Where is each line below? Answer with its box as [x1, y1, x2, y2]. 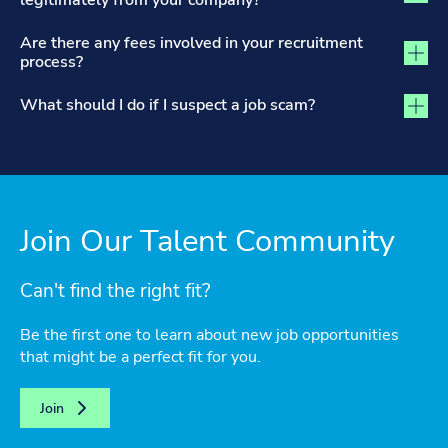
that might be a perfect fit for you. [20, 346, 261, 368]
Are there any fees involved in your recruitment [20, 32, 363, 54]
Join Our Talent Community [20, 220, 395, 262]
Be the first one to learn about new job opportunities [20, 324, 399, 346]
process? [20, 51, 83, 73]
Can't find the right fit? [20, 278, 210, 304]
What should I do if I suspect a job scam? [20, 94, 315, 116]
